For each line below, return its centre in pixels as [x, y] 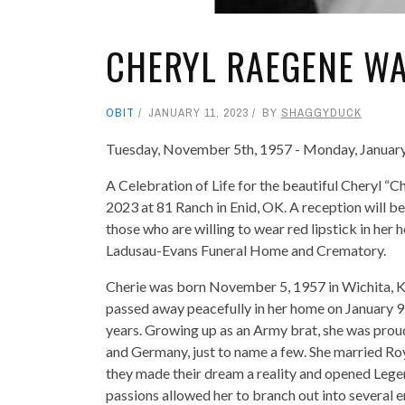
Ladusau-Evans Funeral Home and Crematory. [246, 250]
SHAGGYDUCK [321, 112]
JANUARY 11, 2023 [198, 112]
